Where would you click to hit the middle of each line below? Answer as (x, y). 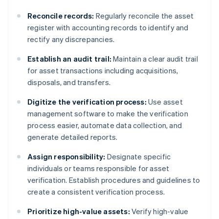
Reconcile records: (61, 16)
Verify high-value (159, 211)
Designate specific (138, 157)
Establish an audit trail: (69, 59)
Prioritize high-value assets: (79, 211)
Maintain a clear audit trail (155, 59)
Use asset (164, 102)
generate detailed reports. (73, 137)
